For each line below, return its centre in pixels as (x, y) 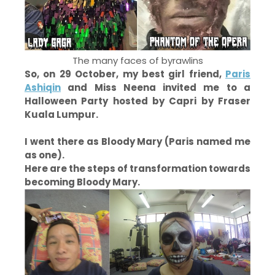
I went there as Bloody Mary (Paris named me (137, 141)
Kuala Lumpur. (61, 114)
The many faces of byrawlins (137, 60)
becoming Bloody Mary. (82, 182)
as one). (45, 155)
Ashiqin (43, 87)
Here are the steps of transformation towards (137, 168)
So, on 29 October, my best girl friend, (125, 74)
